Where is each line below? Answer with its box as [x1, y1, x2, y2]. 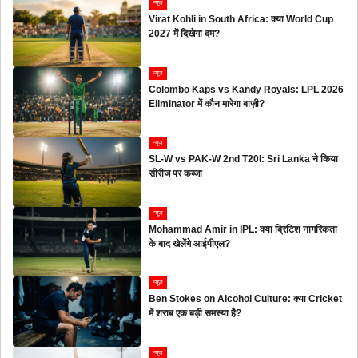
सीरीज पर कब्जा [149, 168, 203, 180]
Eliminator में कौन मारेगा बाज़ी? [149, 97, 265, 109]
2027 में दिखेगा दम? [149, 28, 221, 40]
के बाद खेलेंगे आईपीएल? [149, 237, 231, 249]
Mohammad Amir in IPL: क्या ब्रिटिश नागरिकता [149, 223, 338, 235]
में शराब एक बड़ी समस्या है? [149, 308, 242, 320]
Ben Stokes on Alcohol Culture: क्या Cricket [149, 293, 343, 305]
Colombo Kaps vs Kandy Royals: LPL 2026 [149, 83, 344, 95]
